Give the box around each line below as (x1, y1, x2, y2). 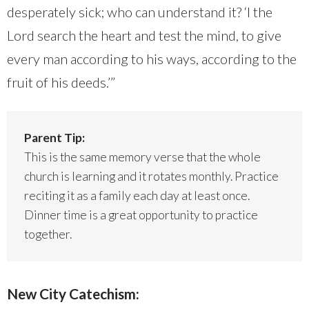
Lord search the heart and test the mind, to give (7, 27, 281, 44)
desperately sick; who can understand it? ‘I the (7, 3, 272, 21)
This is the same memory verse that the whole (24, 150, 261, 165)
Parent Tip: (24, 130, 85, 146)
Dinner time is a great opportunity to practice (24, 208, 258, 223)
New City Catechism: (7, 285, 139, 303)
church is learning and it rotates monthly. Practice (24, 169, 279, 184)
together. (24, 227, 72, 242)
